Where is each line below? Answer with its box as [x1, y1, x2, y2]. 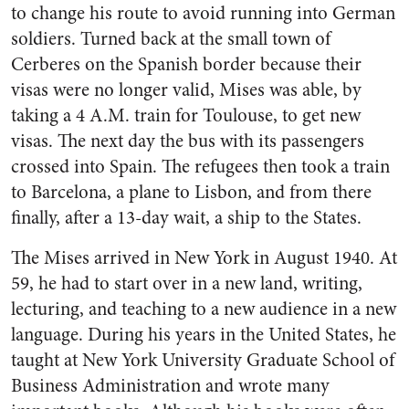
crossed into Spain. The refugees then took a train [11, 153, 390, 180]
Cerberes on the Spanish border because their [11, 51, 362, 78]
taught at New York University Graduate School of [11, 347, 394, 373]
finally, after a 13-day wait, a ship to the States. [11, 204, 362, 231]
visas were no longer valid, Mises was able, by [11, 77, 362, 103]
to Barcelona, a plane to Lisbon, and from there [11, 179, 372, 205]
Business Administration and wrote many [11, 372, 330, 399]
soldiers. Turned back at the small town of [11, 26, 330, 52]
